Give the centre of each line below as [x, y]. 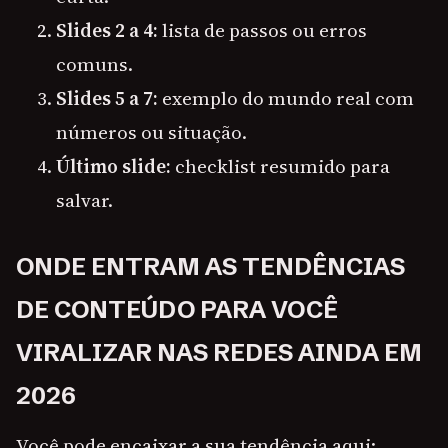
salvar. [84, 200]
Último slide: [113, 166]
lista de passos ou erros [262, 30]
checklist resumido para [280, 166]
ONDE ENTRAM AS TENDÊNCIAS [210, 267]
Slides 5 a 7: [107, 98]
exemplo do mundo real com [286, 98]
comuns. [94, 64]
